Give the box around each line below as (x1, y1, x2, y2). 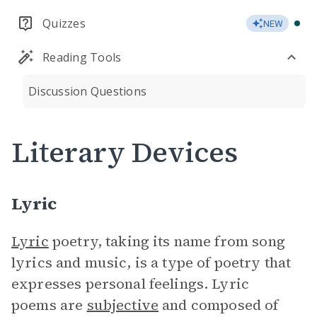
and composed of (158, 295, 279, 315)
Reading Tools (42, 50, 122, 65)
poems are (11, 295, 87, 315)
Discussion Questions (28, 83, 146, 99)
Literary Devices (11, 133, 238, 171)
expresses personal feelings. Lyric (11, 274, 250, 294)
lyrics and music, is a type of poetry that (11, 253, 292, 272)
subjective (86, 295, 159, 315)
